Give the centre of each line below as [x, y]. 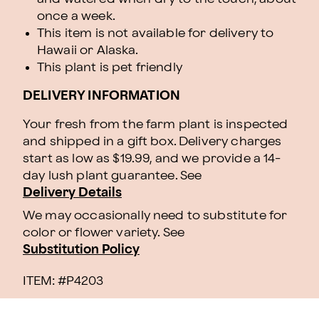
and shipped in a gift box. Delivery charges [152, 141]
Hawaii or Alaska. [88, 50]
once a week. [76, 16]
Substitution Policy [81, 250]
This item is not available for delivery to [156, 33]
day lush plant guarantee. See [113, 176]
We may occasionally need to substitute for [155, 215]
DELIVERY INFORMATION [101, 96]
